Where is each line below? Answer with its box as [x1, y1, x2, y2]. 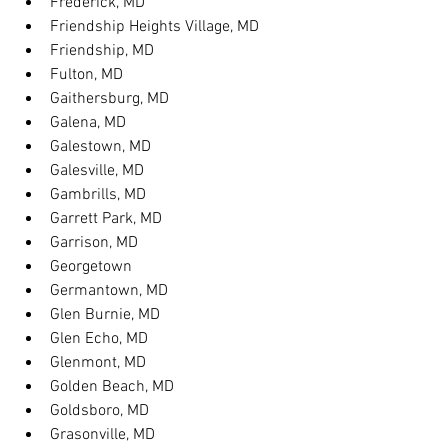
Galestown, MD [50, 137, 151, 157]
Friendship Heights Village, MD [50, 17, 259, 37]
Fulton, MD [50, 65, 123, 85]
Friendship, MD [50, 41, 154, 61]
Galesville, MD [50, 161, 144, 181]
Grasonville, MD [50, 425, 155, 445]
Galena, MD [50, 113, 126, 133]
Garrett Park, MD [50, 209, 162, 229]
